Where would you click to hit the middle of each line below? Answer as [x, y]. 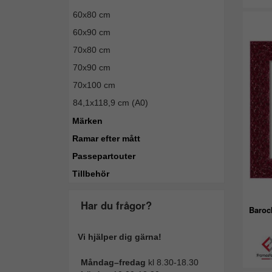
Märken [87, 121]
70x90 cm [92, 67]
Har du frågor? [116, 205]
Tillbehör [91, 174]
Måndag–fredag [114, 262]
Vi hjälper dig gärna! [120, 237]
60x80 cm [92, 15]
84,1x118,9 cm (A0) [110, 103]
